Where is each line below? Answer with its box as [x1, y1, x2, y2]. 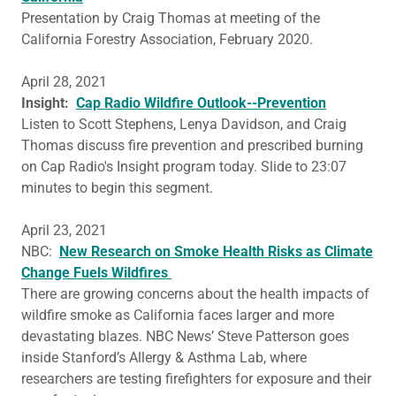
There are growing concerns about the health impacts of [21, 286, 369, 302]
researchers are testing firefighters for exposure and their [21, 370, 371, 387]
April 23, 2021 [21, 222, 110, 239]
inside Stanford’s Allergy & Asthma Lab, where [21, 349, 307, 366]
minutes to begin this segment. [21, 179, 217, 196]
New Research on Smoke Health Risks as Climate [59, 243, 373, 260]
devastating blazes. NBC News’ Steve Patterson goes [21, 328, 349, 345]
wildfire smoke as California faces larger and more [21, 307, 334, 324]
